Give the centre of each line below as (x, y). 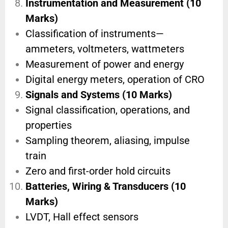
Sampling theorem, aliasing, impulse (108, 141)
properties (49, 125)
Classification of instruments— (95, 34)
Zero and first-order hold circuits (98, 171)
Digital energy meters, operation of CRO (115, 80)
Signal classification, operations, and (108, 110)
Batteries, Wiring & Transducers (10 (106, 187)
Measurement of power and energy (105, 64)
